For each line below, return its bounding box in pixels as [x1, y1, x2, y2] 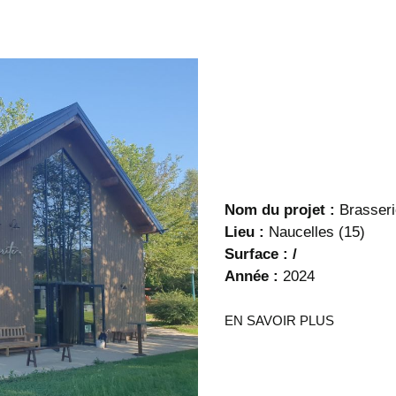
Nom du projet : [225, 202, 335, 219]
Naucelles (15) [264, 224, 365, 241]
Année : [225, 268, 283, 286]
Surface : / [225, 246, 297, 263]
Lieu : [225, 224, 264, 241]
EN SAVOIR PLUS [225, 313, 334, 329]
